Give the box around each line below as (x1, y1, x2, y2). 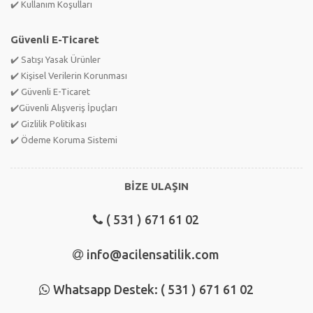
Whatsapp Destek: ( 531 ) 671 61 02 (52, 282, 254, 296)
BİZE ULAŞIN (124, 180, 189, 192)
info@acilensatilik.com (87, 247, 219, 261)
